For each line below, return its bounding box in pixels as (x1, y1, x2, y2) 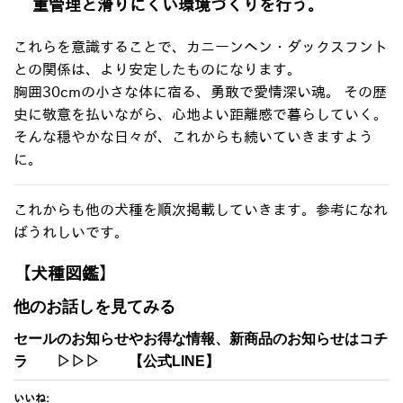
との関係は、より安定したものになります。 (13, 62, 301, 77)
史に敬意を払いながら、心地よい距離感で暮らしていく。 (13, 107, 388, 122)
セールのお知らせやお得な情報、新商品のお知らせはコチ (13, 330, 388, 346)
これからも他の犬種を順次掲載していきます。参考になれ (13, 202, 388, 218)
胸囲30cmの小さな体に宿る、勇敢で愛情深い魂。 (13, 85, 340, 100)
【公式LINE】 (114, 353, 219, 369)
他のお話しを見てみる (13, 297, 175, 316)
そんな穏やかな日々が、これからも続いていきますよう (13, 130, 373, 145)
